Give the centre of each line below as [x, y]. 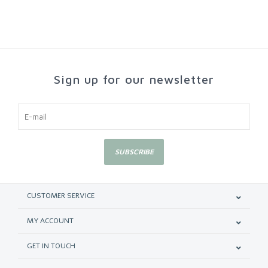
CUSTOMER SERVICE [61, 196]
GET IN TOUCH [51, 246]
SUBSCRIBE [134, 152]
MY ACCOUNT [50, 221]
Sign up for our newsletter [134, 80]
